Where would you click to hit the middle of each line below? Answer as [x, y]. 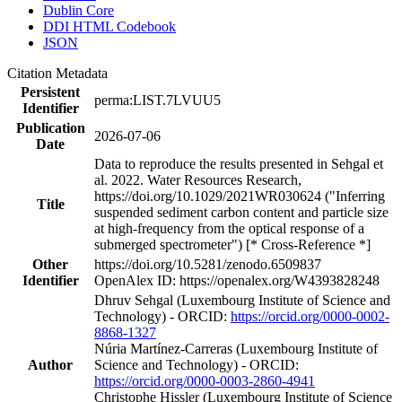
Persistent [50, 92]
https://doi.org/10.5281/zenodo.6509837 [208, 264]
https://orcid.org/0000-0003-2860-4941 [205, 380]
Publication [50, 127]
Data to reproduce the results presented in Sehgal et [239, 163]
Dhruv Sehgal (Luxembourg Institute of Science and [242, 300]
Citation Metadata [61, 73]
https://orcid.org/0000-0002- [310, 316]
